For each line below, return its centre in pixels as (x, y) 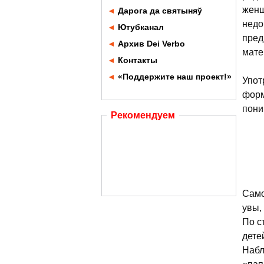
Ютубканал (141, 27)
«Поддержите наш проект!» (175, 77)
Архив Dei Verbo (151, 44)
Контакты (138, 60)
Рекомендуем (143, 115)
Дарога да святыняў (160, 11)
